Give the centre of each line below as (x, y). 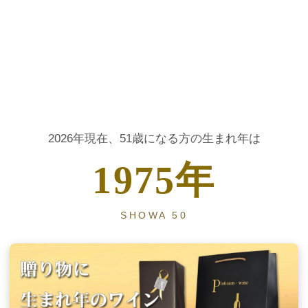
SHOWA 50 (154, 215)
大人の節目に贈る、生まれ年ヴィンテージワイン (154, 32)
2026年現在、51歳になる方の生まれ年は (154, 139)
